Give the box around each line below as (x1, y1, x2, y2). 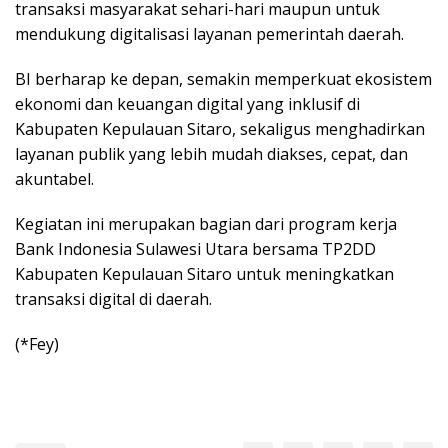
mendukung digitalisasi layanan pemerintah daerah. (15, 22, 404, 45)
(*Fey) (15, 332, 59, 355)
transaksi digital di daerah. (15, 287, 212, 310)
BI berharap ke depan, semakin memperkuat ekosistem (15, 67, 432, 90)
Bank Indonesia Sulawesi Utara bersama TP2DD (15, 237, 376, 260)
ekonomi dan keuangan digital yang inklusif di (15, 92, 360, 115)
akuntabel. (15, 167, 94, 190)
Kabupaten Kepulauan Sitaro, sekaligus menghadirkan (15, 117, 425, 140)
